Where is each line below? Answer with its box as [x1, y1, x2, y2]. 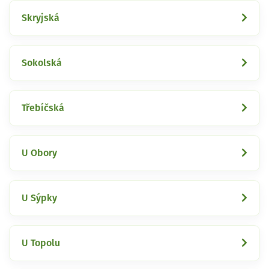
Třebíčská [22, 103, 64, 113]
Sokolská [22, 58, 62, 68]
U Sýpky [22, 193, 57, 203]
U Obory [22, 148, 57, 158]
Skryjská [22, 13, 59, 23]
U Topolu [22, 238, 60, 248]
